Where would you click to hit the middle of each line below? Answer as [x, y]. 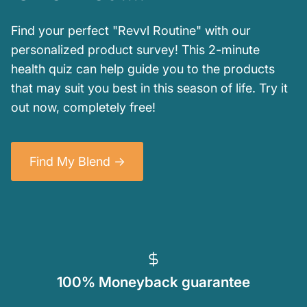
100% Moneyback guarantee [153, 282]
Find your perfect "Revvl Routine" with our [131, 31]
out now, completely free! [83, 108]
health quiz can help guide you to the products [143, 69]
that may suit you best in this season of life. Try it [149, 88]
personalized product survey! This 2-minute [135, 50]
